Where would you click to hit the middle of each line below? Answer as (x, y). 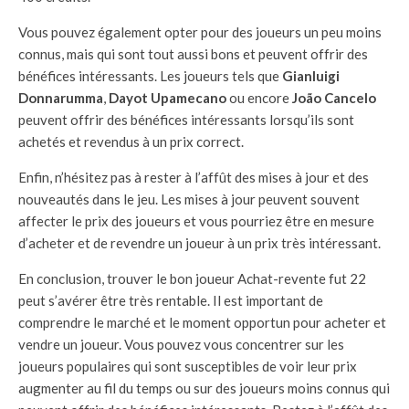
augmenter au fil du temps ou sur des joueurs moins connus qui (204, 388)
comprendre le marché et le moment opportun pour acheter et (202, 323)
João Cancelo (334, 98)
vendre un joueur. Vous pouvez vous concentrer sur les (181, 345)
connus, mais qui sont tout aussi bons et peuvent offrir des (193, 54)
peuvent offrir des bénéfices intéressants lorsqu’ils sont (186, 120)
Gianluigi (311, 76)
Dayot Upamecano (169, 98)
